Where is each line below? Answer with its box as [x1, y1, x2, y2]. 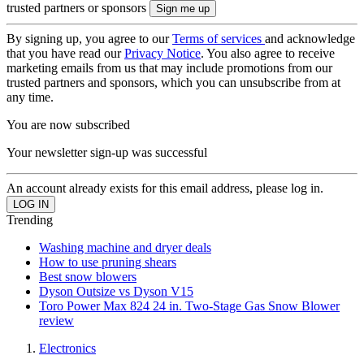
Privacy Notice [124, 46, 201, 60]
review [39, 314, 74, 327]
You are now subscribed [6, 118, 130, 132]
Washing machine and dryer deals [39, 240, 211, 254]
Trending [6, 213, 53, 227]
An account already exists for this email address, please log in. [6, 181, 323, 195]
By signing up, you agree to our [6, 32, 172, 45]
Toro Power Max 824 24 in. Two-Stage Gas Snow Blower [39, 299, 340, 313]
